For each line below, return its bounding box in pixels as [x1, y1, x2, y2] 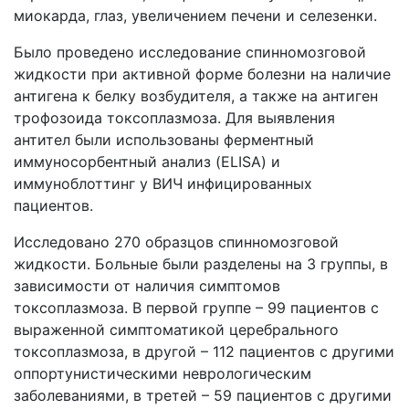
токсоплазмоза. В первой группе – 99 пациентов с [14, 299, 379, 317]
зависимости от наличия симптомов [14, 277, 280, 295]
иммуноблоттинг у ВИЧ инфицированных [14, 174, 312, 193]
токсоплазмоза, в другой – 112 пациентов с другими [14, 342, 394, 361]
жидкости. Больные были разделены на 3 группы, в [14, 255, 388, 273]
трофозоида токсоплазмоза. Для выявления [14, 109, 335, 127]
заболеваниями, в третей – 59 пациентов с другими [14, 386, 392, 404]
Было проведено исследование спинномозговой [14, 43, 366, 61]
